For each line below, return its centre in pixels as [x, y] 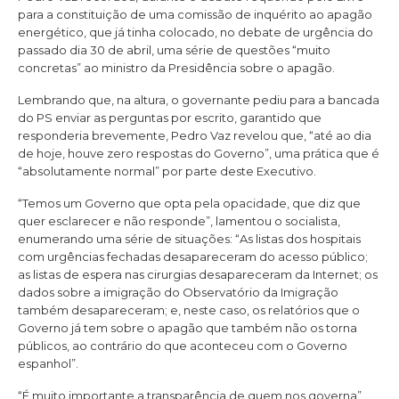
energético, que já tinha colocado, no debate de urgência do [195, 32]
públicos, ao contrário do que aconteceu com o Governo [183, 346]
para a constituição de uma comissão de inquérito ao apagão [195, 14]
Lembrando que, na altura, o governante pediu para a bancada [199, 99]
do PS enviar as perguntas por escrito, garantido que [170, 117]
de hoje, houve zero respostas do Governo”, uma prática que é [199, 153]
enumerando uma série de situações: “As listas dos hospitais [189, 239]
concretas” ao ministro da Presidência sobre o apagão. [176, 67]
